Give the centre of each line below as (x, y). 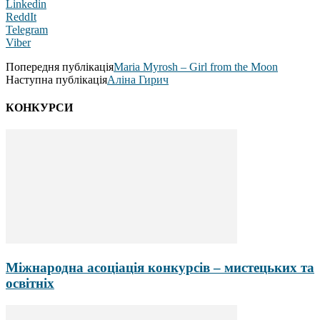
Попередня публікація (60, 66)
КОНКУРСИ (39, 108)
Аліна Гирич (138, 79)
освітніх (30, 284)
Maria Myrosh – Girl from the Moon (196, 66)
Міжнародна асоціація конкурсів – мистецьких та (160, 268)
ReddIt (21, 16)
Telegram (27, 29)
